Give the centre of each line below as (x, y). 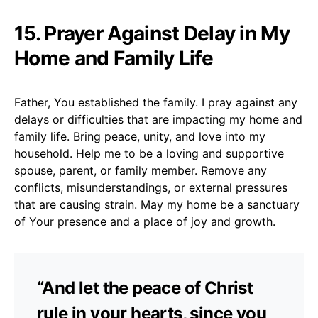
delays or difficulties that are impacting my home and (158, 119)
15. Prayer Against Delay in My (152, 33)
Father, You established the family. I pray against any (156, 102)
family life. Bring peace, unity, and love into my (140, 136)
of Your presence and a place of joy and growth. (145, 221)
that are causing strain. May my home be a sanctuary (157, 204)
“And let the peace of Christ (145, 287)
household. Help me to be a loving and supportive (149, 153)
